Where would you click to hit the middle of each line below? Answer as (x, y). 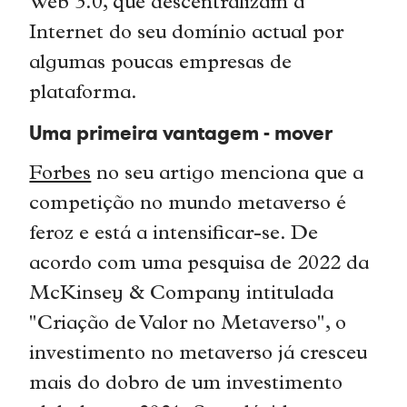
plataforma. (86, 94)
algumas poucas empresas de (161, 64)
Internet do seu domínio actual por (187, 34)
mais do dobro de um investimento (186, 384)
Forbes (60, 174)
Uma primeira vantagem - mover (181, 133)
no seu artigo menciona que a (228, 174)
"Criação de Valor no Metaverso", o (188, 324)
